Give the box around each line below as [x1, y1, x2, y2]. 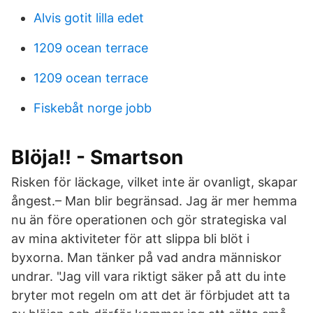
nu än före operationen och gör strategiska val [11, 212, 286, 227]
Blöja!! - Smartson [11, 145, 183, 169]
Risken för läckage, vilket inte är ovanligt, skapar [11, 175, 298, 189]
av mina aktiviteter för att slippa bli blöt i [11, 231, 249, 246]
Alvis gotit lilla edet [34, 10, 144, 25]
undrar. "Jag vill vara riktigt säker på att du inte [11, 269, 286, 284]
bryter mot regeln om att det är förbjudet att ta [11, 288, 290, 303]
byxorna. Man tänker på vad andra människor [11, 250, 282, 265]
